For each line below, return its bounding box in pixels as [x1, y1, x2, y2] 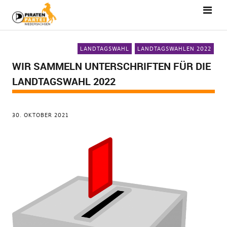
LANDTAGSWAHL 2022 [12, 74, 116, 88]
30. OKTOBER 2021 [12, 111, 69, 119]
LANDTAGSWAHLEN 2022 [137, 45, 212, 52]
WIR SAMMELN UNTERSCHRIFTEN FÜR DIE [12, 59, 211, 73]
